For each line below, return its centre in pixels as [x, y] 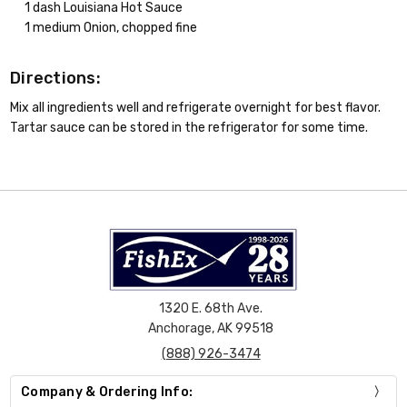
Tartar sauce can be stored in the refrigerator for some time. [189, 128]
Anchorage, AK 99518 [211, 328]
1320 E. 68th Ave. [211, 308]
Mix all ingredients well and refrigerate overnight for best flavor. [196, 108]
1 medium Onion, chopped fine [111, 27]
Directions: [55, 79]
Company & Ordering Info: [107, 392]
